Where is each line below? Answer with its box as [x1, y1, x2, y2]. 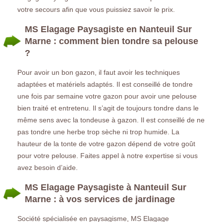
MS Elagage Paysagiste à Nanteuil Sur [25, 182, 186, 192]
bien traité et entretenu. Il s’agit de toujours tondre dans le [17, 104, 199, 112]
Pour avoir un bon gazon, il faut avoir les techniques [17, 68, 180, 76]
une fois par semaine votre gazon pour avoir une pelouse [17, 92, 197, 100]
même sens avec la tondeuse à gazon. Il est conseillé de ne [17, 115, 205, 124]
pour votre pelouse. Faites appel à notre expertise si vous [17, 151, 198, 160]
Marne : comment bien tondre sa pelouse [25, 36, 198, 46]
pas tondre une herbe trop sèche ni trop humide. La [17, 127, 179, 136]
